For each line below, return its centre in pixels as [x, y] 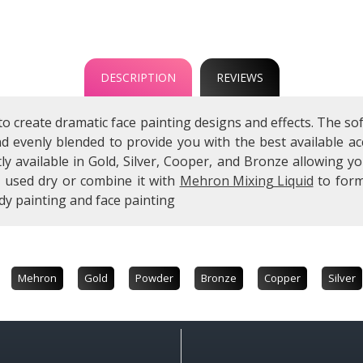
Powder [154, 278]
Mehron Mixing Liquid [246, 180]
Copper [282, 278]
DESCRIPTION [138, 77]
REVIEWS [239, 77]
